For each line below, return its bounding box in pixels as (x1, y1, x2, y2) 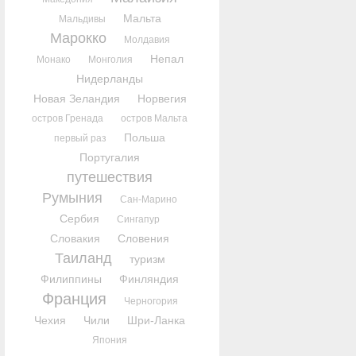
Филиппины (41, 273, 103, 285)
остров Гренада (32, 113, 104, 124)
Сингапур (117, 214, 161, 225)
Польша (124, 131, 166, 144)
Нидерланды (76, 72, 144, 85)
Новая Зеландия (33, 92, 120, 105)
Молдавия (123, 34, 170, 45)
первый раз (54, 133, 107, 144)
